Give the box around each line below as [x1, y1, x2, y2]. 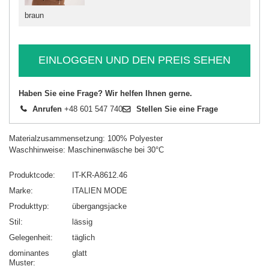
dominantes [9, 248, 49, 258]
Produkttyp [9, 201, 47, 211]
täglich [72, 232, 95, 242]
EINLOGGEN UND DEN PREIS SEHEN [38, 54, 231, 67]
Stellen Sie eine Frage [136, 104, 218, 113]
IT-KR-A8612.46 [72, 170, 127, 180]
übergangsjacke [72, 201, 127, 211]
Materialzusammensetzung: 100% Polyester [9, 133, 163, 143]
